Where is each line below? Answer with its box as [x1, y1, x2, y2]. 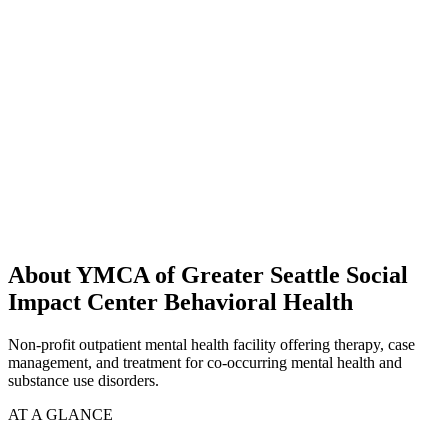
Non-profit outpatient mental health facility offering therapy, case [8, 336, 415, 354]
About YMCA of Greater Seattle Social [8, 262, 408, 289]
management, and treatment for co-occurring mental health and [8, 354, 402, 372]
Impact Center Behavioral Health [8, 289, 353, 316]
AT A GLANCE [8, 406, 113, 424]
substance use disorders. [8, 372, 159, 390]
